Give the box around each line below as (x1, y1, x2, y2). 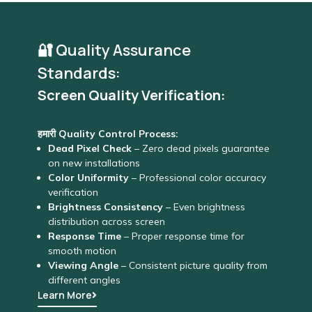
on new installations (47, 157, 140, 170)
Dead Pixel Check (47, 142, 132, 155)
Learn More (37, 288, 92, 302)
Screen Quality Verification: (37, 86, 226, 105)
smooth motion (47, 244, 116, 258)
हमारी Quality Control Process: (37, 127, 178, 141)
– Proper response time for (120, 230, 244, 243)
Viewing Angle (47, 259, 118, 272)
